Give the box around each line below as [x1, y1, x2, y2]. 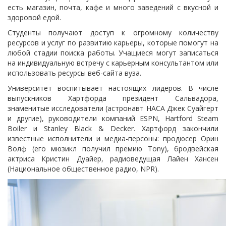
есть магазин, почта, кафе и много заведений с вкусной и [8, 3, 218, 12]
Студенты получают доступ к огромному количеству [8, 28, 218, 37]
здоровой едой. [8, 13, 61, 22]
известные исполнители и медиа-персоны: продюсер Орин [8, 134, 218, 143]
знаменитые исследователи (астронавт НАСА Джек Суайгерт [8, 103, 218, 113]
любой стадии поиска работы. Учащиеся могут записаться [8, 48, 218, 58]
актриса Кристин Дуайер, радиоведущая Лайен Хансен [8, 154, 218, 163]
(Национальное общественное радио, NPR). [8, 164, 161, 174]
